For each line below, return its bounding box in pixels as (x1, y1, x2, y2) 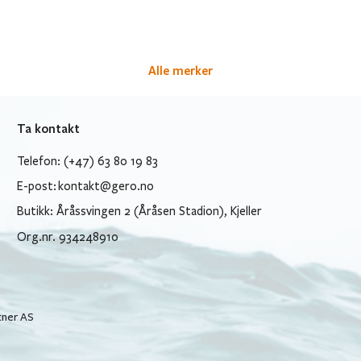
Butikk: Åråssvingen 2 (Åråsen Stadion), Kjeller (17, 204, 263, 219)
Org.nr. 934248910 (17, 229, 119, 244)
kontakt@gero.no (58, 179, 155, 194)
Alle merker (148, 62, 213, 78)
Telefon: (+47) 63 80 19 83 (17, 153, 159, 168)
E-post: (17, 179, 59, 194)
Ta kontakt (17, 120, 81, 136)
